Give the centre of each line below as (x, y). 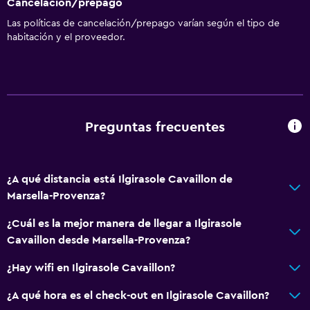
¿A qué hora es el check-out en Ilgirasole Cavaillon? (138, 295)
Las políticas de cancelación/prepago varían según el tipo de (143, 23)
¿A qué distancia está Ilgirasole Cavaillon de (120, 179)
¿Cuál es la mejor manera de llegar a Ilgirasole (124, 223)
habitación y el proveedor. (66, 37)
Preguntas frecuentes (155, 128)
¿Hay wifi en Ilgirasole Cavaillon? (91, 267)
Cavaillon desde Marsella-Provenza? (99, 240)
